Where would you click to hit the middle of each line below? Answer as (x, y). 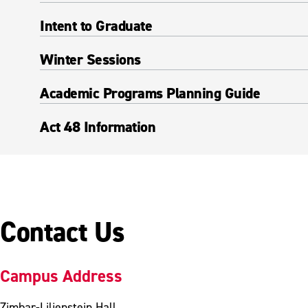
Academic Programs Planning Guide (150, 93)
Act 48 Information (98, 127)
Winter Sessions (90, 59)
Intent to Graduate (96, 26)
